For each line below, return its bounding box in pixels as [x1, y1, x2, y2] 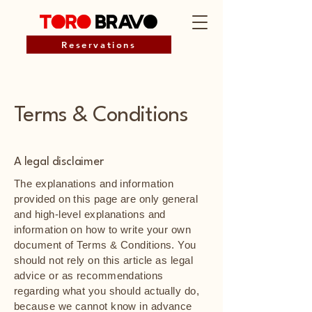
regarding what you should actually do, [14, 285, 200, 297]
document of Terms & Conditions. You [14, 239, 196, 251]
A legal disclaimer [14, 156, 104, 168]
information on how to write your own [14, 224, 192, 235]
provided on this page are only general [14, 193, 198, 205]
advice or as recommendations [14, 270, 164, 281]
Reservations [61, 39, 136, 50]
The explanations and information [14, 178, 174, 189]
